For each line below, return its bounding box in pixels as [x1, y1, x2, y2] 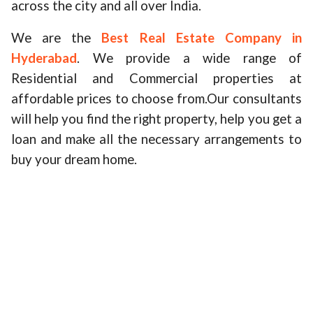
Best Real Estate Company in [101, 30, 303, 45]
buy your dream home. [11, 152, 137, 167]
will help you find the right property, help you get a [11, 111, 302, 126]
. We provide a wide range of [77, 50, 302, 66]
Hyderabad [11, 50, 77, 66]
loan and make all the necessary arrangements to [11, 131, 302, 147]
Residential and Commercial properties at [11, 71, 302, 86]
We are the [11, 30, 102, 45]
